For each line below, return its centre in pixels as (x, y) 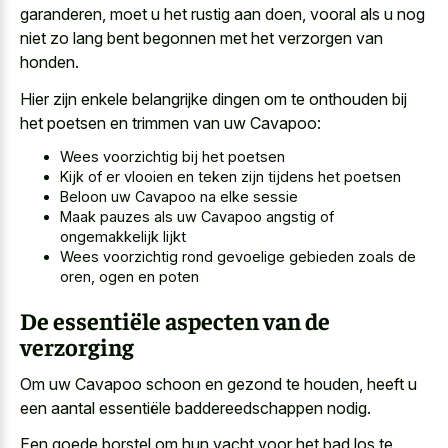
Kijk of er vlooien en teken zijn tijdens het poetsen (230, 177)
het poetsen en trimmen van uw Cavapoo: (170, 122)
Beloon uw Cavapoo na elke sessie (179, 197)
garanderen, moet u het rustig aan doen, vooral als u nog (222, 14)
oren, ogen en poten (129, 277)
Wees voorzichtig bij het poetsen (172, 157)
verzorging (77, 346)
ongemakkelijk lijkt (123, 237)
